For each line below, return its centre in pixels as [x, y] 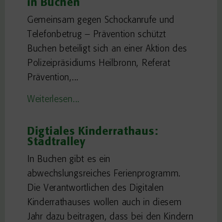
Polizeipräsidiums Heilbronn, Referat [99, 64]
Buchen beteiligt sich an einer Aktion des [107, 50]
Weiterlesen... [54, 100]
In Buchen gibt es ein [69, 160]
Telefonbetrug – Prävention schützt [97, 35]
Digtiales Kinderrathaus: [93, 132]
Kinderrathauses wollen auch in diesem [105, 203]
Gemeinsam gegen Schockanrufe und [101, 21]
